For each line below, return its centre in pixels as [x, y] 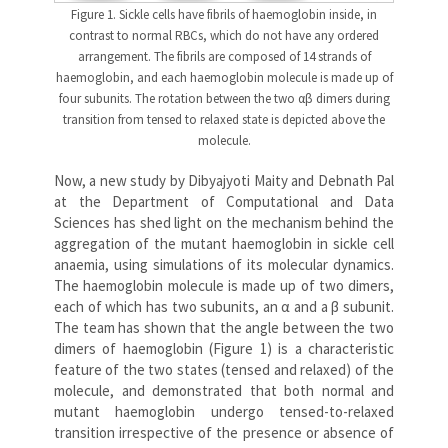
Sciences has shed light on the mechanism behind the [224, 222]
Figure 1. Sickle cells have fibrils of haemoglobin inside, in [224, 14]
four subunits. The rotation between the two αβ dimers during [224, 98]
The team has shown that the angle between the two [224, 327]
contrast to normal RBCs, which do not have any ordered [224, 35]
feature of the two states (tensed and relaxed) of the [224, 369]
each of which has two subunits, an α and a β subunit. [224, 306]
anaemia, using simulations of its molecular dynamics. [224, 264]
